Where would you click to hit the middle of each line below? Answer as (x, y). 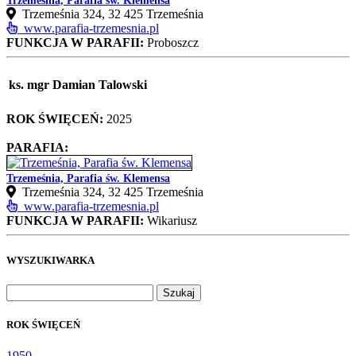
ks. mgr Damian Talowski (78, 85)
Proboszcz (171, 42)
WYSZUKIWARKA (50, 260)
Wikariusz (170, 221)
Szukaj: (24, 290)
